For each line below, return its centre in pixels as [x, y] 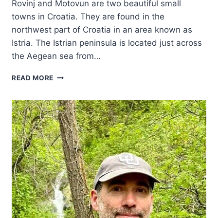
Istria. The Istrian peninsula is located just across [107, 43]
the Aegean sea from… [56, 56]
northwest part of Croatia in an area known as [102, 30]
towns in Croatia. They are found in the [88, 17]
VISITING [69, 76]
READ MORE [33, 78]
